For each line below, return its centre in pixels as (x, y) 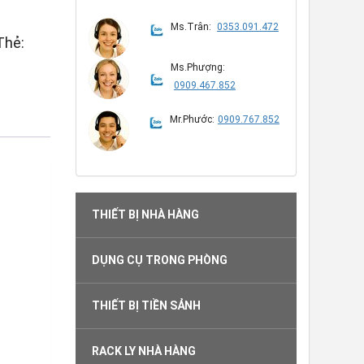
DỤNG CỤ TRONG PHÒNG (159, 260)
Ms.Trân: (192, 27)
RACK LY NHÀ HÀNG (143, 351)
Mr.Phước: (192, 119)
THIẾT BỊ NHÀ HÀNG (145, 214)
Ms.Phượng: (197, 67)
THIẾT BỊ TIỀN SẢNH (146, 305)
